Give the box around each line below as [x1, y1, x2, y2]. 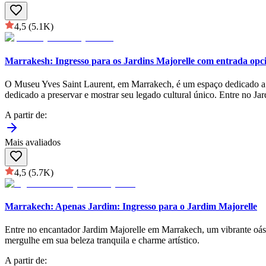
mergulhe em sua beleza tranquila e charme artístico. [5, 235, 199, 246]
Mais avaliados [5, 137, 61, 147]
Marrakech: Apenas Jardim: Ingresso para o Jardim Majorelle [5, 201, 257, 212]
